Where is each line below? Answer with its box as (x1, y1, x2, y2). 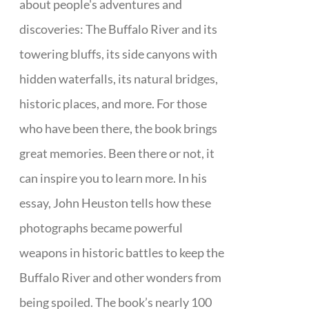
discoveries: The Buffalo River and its (19, 21, 218, 37)
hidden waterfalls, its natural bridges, (19, 71, 219, 86)
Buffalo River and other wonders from (19, 270, 222, 285)
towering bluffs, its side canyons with (19, 46, 218, 61)
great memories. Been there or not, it (19, 146, 215, 161)
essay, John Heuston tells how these (19, 195, 212, 210)
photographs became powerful (19, 220, 183, 235)
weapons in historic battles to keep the (19, 245, 225, 260)
